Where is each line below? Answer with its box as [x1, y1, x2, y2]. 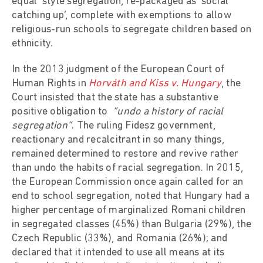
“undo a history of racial [113, 106, 224, 117]
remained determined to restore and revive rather [12, 148, 238, 160]
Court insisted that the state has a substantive [12, 92, 218, 103]
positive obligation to [12, 106, 113, 117]
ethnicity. [12, 38, 53, 49]
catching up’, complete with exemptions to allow [12, 9, 231, 21]
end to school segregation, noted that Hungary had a [12, 190, 249, 202]
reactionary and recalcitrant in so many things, [12, 134, 224, 146]
